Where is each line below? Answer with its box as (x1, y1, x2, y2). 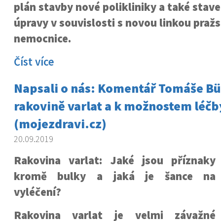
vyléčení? (13, 185, 61, 199)
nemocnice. (13, 32, 71, 45)
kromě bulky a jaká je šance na (13, 169, 216, 183)
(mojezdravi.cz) (13, 115, 107, 132)
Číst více (13, 55, 54, 69)
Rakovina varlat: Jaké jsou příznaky (13, 153, 216, 167)
